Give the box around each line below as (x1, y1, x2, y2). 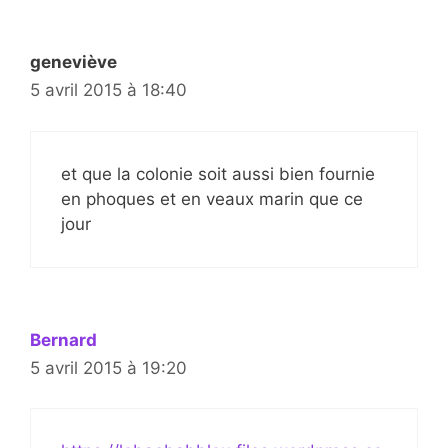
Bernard (30, 329, 97, 350)
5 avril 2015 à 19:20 (30, 357, 187, 378)
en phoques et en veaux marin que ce (61, 188, 363, 209)
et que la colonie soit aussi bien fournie (61, 163, 375, 184)
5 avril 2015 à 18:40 (30, 80, 187, 101)
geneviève (30, 52, 117, 73)
